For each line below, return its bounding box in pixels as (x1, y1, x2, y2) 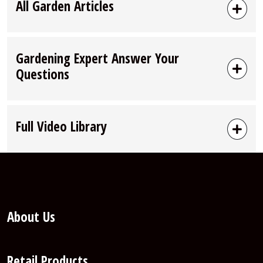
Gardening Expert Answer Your (16, 49, 179, 68)
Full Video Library (16, 117, 107, 136)
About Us (7, 207, 55, 227)
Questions (16, 65, 69, 84)
